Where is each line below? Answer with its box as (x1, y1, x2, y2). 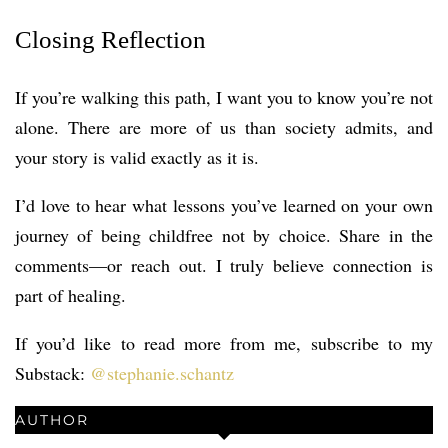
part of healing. (15, 282, 126, 307)
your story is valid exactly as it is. (15, 144, 259, 169)
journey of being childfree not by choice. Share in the (15, 222, 433, 247)
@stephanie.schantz (90, 360, 234, 385)
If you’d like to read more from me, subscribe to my (15, 330, 433, 355)
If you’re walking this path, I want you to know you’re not (15, 84, 433, 109)
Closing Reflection (15, 26, 206, 54)
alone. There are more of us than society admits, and (15, 114, 433, 139)
